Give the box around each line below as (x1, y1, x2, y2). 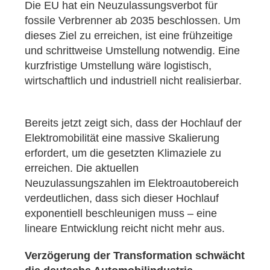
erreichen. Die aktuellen (25, 162, 139, 175)
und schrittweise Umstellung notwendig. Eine (25, 45, 240, 57)
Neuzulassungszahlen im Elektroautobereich (25, 177, 239, 190)
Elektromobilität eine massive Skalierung (25, 132, 219, 145)
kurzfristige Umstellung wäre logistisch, (25, 60, 212, 72)
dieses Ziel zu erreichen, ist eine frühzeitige (25, 30, 233, 42)
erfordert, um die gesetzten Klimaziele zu (25, 147, 221, 160)
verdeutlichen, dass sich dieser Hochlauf (25, 192, 219, 205)
